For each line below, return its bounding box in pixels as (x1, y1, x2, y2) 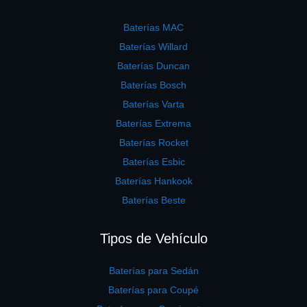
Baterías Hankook (114, 175, 193, 186)
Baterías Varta (123, 98, 184, 110)
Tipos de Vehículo (99, 230, 208, 246)
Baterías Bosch (121, 79, 186, 90)
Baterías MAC (123, 21, 184, 33)
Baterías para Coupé (108, 284, 199, 295)
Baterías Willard (119, 40, 188, 52)
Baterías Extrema (116, 117, 191, 129)
